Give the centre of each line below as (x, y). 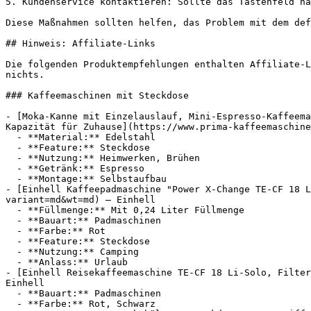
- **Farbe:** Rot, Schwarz (11, 304)
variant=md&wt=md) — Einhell (81, 200)
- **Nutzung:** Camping (11, 252)
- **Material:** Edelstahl (11, 137)
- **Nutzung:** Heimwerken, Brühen (11, 158)
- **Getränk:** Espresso (11, 168)
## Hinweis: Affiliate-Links (81, 43)
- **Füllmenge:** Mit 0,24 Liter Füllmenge (11, 210)
